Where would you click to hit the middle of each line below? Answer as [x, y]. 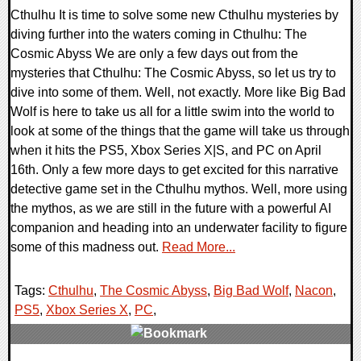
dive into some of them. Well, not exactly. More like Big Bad [178, 93]
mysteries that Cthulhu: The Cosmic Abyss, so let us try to [173, 73]
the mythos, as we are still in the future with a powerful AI [171, 209]
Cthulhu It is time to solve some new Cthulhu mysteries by [174, 15]
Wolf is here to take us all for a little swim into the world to [172, 112]
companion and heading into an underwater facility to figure [179, 228]
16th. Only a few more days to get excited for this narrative [174, 170]
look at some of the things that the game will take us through [180, 131]
